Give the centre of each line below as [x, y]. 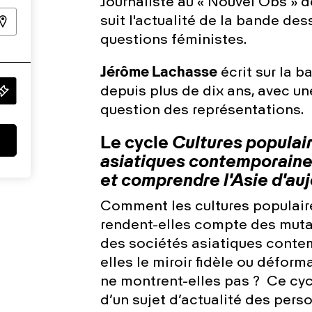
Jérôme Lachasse [159, 73]
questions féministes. [173, 40]
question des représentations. [202, 111]
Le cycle [136, 144]
